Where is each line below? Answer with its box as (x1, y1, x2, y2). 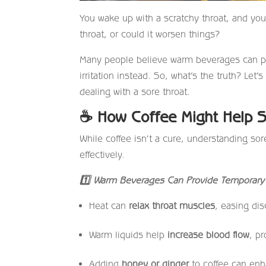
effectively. (80, 148, 125, 160)
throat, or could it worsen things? (80, 28, 220, 39)
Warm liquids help (89, 229, 168, 240)
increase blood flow (167, 229, 250, 240)
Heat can (89, 199, 129, 211)
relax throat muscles (129, 199, 216, 211)
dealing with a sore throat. (80, 85, 191, 97)
